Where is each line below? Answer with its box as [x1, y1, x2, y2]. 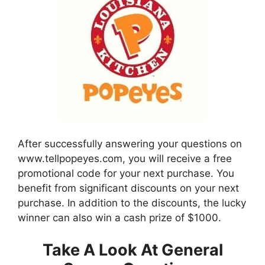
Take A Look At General [42, 240, 223, 260]
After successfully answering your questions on [18, 138, 242, 150]
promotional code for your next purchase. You [18, 167, 234, 179]
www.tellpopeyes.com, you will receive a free [18, 153, 232, 164]
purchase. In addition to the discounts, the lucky [18, 197, 246, 209]
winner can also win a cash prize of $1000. [18, 212, 221, 224]
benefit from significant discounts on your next [18, 182, 239, 194]
